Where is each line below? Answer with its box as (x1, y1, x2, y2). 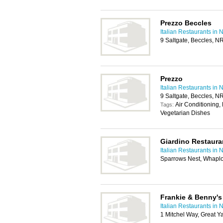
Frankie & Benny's (160, 193, 222, 201)
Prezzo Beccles (160, 19, 212, 27)
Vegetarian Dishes (160, 110, 210, 116)
